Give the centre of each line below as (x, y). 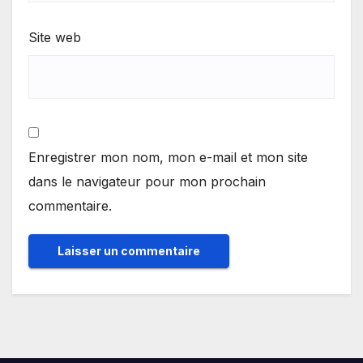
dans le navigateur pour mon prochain (147, 182)
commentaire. (70, 206)
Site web (55, 38)
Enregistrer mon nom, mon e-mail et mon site (168, 158)
